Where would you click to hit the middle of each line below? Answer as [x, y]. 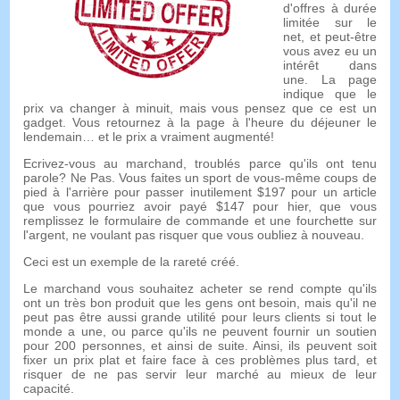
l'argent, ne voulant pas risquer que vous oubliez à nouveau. [194, 235]
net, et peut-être [330, 37]
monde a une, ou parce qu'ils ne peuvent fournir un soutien [200, 332]
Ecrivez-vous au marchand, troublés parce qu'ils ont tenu [200, 164]
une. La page [330, 80]
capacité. [49, 389]
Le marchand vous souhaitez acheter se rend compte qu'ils [200, 289]
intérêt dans [330, 66]
